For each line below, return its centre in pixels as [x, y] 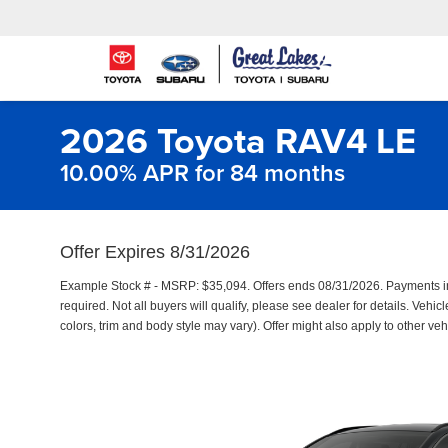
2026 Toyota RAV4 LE [238, 140]
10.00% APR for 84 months [202, 172]
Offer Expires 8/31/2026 [155, 252]
